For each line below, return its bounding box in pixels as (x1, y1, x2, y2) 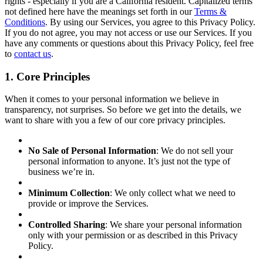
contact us (14, 48, 51, 59)
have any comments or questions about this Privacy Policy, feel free (5, 38, 254, 48)
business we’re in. (28, 167, 95, 177)
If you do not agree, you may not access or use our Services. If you (5, 27, 252, 38)
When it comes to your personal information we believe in (5, 94, 219, 104)
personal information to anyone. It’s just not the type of (28, 156, 230, 167)
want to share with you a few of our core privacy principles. (5, 115, 225, 126)
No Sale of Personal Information (28, 146, 156, 156)
